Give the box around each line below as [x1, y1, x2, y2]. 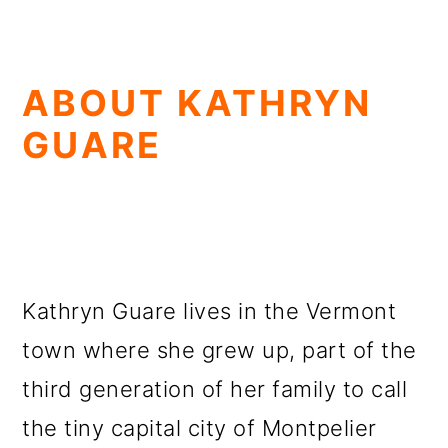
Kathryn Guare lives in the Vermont [22, 298, 397, 324]
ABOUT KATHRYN [22, 81, 373, 125]
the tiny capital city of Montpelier [22, 415, 377, 441]
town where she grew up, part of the [22, 337, 417, 363]
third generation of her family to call [22, 376, 408, 402]
